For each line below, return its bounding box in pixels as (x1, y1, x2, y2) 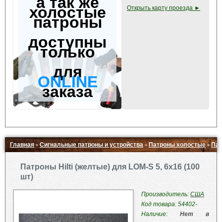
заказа (42, 83, 93, 101)
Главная (10, 141, 34, 148)
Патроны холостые (149, 141, 206, 148)
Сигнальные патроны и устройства (40, 141, 143, 148)
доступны (28, 33, 107, 51)
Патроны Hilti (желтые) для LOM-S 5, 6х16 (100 (20, 163, 200, 171)
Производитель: (141, 191, 189, 198)
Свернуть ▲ (127, 157, 161, 164)
